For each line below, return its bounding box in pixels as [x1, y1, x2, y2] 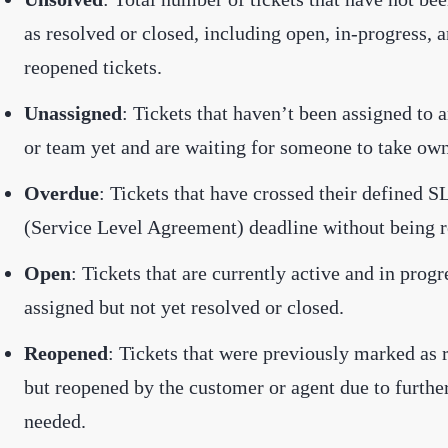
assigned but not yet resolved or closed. [24, 295, 344, 318]
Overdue [24, 181, 99, 204]
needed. [24, 409, 86, 432]
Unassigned [24, 101, 122, 124]
